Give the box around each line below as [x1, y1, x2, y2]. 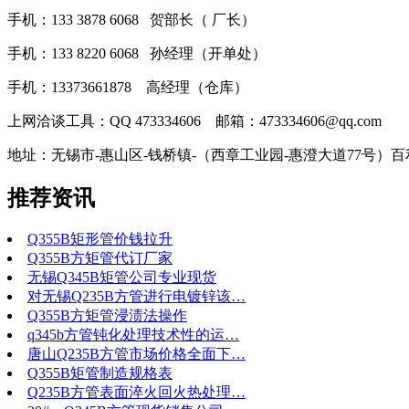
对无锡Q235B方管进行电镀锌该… [27, 288, 246, 305]
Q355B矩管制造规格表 [27, 365, 173, 382]
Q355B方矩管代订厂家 [27, 250, 173, 267]
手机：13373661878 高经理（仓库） [7, 79, 248, 95]
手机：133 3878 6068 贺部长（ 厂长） [7, 11, 256, 27]
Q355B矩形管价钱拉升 [27, 231, 173, 247]
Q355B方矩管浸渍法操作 [27, 308, 187, 324]
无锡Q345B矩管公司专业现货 [27, 269, 216, 286]
